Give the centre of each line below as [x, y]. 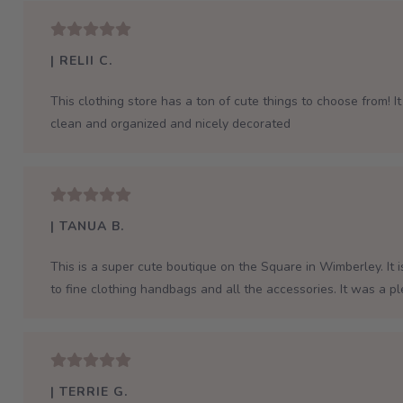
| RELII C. [81, 60]
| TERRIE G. [89, 391]
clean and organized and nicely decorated [170, 123]
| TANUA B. [87, 226]
